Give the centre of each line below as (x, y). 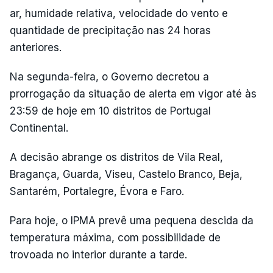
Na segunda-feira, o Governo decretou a (109, 76)
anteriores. (36, 47)
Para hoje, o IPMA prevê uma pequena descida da (132, 220)
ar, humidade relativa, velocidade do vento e (119, 13)
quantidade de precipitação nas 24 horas (110, 30)
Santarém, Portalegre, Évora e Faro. (97, 191)
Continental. (39, 128)
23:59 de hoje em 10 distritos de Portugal (110, 111)
